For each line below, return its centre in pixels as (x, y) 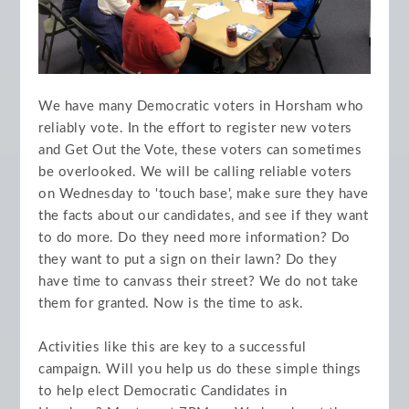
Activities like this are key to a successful (173, 348)
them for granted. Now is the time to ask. (171, 304)
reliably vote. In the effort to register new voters (195, 129)
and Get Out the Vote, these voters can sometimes (200, 151)
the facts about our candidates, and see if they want (204, 216)
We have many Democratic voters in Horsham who (201, 107)
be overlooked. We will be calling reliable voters (195, 173)
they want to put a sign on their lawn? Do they (188, 260)
